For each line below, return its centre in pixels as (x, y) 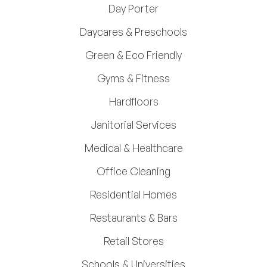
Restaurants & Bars (133, 218)
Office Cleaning (133, 171)
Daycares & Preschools (133, 32)
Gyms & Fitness (133, 78)
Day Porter (133, 8)
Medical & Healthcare (133, 148)
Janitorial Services (133, 125)
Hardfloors (133, 101)
